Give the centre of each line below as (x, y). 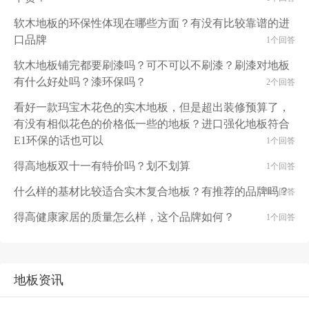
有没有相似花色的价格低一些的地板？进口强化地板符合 (152, 124)
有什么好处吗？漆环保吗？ (80, 82)
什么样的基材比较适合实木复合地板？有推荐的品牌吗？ (152, 191)
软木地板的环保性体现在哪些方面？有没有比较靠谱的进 (152, 23)
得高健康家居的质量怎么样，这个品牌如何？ (124, 217)
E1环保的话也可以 (59, 140)
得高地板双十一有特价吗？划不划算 (102, 166)
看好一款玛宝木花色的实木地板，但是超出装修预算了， (152, 107)
